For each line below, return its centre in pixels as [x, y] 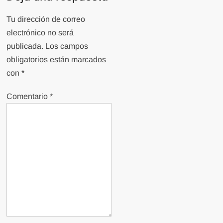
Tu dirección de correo [46, 19]
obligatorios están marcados [56, 60]
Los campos [67, 46]
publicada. [25, 46]
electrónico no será [40, 33]
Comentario [28, 97]
